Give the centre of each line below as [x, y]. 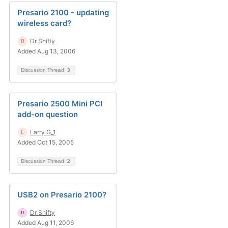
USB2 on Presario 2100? [62, 195]
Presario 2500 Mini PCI [60, 104]
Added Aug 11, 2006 [46, 223]
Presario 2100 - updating [63, 12]
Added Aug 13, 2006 [46, 51]
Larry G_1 [43, 132]
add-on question [48, 114]
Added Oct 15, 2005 [46, 142]
